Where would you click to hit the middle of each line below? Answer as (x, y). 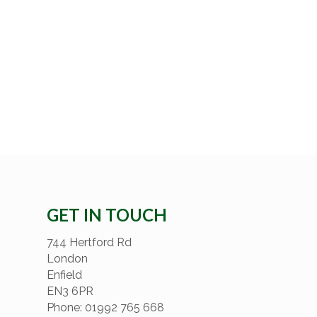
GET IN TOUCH (107, 215)
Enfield (66, 275)
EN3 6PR (70, 292)
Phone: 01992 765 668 (107, 308)
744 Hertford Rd (89, 243)
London (69, 259)
